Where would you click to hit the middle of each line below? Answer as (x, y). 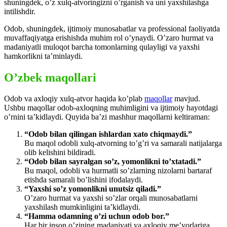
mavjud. (186, 99)
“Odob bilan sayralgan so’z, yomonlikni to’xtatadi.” (113, 162)
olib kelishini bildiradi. (60, 153)
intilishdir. (20, 11)
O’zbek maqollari (50, 77)
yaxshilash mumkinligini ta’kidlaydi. (82, 207)
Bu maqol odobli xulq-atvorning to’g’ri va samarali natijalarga (123, 143)
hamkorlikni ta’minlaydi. (43, 56)
